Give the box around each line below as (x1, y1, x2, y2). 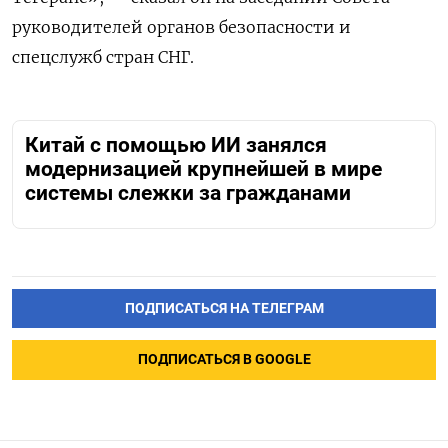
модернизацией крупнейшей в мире (25, 157, 382, 182)
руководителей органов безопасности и (12, 17, 351, 38)
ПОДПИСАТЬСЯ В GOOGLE (137, 351, 311, 369)
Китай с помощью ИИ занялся (25, 133, 327, 158)
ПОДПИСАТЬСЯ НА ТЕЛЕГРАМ (124, 299, 324, 317)
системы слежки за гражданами (25, 181, 351, 206)
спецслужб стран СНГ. (12, 47, 194, 68)
